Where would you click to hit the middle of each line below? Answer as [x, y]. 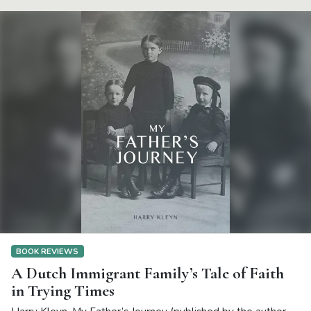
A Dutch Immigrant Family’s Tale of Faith [148, 274]
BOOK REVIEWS [48, 251]
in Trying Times [63, 291]
